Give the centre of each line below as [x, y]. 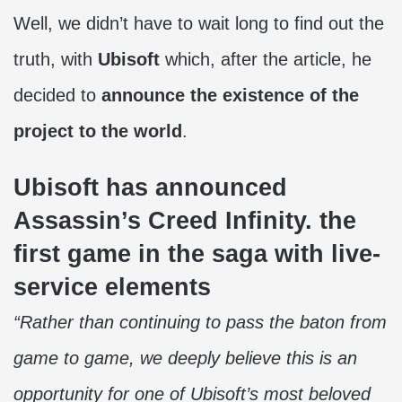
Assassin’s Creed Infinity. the [185, 221]
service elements [112, 287]
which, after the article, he [266, 59]
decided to [57, 95]
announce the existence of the [230, 95]
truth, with [56, 59]
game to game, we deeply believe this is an [185, 358]
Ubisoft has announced [150, 188]
